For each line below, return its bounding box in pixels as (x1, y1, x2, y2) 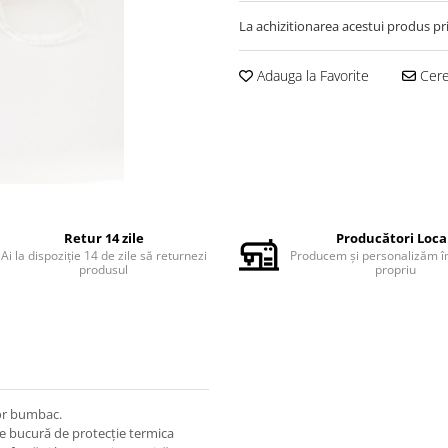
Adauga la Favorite (253, 66, 369, 85)
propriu (374, 261, 416, 278)
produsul (79, 261, 129, 278)
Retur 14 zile (63, 229, 144, 247)
